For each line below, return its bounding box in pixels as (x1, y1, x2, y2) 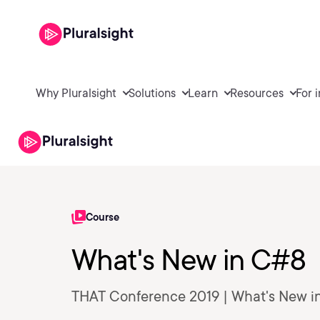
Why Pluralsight (36, 86, 116, 100)
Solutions (129, 86, 176, 100)
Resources (230, 86, 284, 100)
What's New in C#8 (71, 243, 306, 277)
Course (86, 211, 119, 223)
